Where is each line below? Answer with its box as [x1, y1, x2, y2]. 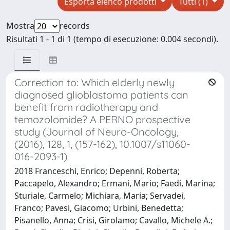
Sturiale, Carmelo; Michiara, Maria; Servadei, [14, 189, 185, 201]
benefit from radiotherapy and [14, 100, 158, 113]
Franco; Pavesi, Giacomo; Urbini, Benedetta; [14, 202, 183, 214]
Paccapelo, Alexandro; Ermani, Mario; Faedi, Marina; [14, 177, 215, 189]
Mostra [6, 20, 34, 31]
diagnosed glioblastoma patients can [14, 88, 188, 101]
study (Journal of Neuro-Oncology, [14, 125, 179, 138]
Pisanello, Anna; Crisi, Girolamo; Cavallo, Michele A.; [14, 214, 213, 226]
